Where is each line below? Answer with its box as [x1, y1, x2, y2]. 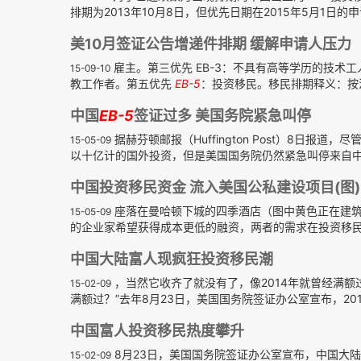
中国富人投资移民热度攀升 [70, 322, 244, 339]
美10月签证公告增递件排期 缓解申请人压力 [70, 35, 351, 52]
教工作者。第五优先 [70, 77, 175, 90]
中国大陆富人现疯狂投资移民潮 [70, 251, 273, 268]
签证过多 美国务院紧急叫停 [134, 107, 311, 124]
